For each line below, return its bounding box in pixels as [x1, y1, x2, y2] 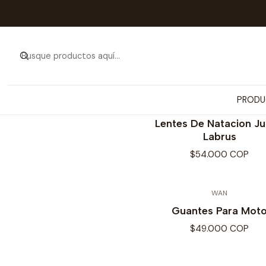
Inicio [195, 7, 216, 18]
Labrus [202, 130, 236, 143]
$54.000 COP [190, 148, 249, 161]
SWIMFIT [205, 102, 234, 111]
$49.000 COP [190, 222, 249, 235]
